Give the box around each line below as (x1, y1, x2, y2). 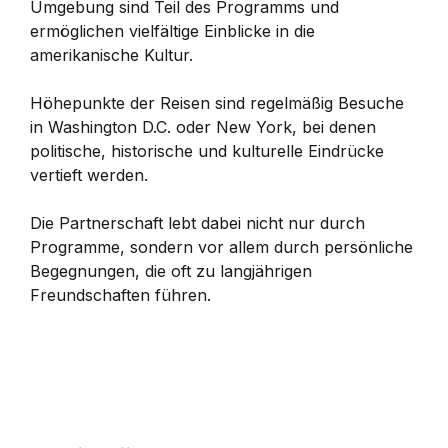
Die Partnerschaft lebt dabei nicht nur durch (30, 213, 365, 233)
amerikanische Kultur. (30, 45, 193, 65)
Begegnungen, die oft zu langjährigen (30, 261, 312, 281)
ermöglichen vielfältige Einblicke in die (30, 21, 315, 41)
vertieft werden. (30, 165, 148, 185)
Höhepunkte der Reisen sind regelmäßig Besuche (30, 93, 404, 113)
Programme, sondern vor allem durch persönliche (30, 237, 413, 257)
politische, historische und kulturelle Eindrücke (30, 141, 384, 161)
